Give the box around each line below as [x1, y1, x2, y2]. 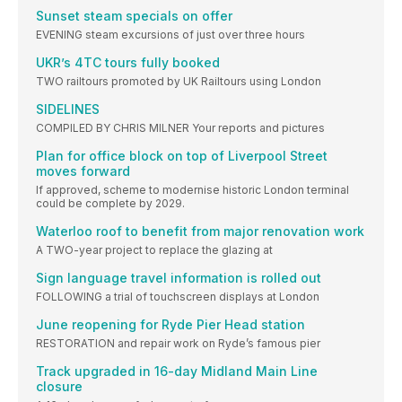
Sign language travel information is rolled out [36, 270, 321, 286]
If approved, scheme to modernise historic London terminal [36, 183, 349, 197]
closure [36, 379, 83, 395]
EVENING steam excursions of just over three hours [36, 28, 305, 42]
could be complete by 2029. [36, 197, 185, 211]
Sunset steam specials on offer [36, 8, 232, 24]
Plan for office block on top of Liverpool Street [36, 148, 328, 164]
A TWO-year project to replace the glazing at [36, 243, 273, 258]
